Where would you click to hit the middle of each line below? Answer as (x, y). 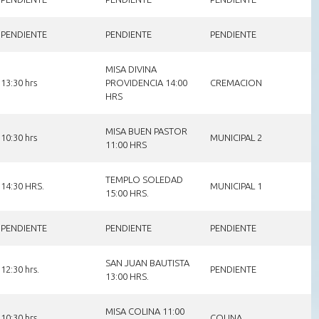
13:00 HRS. (127, 276)
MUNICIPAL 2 (236, 137)
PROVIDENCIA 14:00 (146, 82)
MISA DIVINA (131, 69)
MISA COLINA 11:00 (145, 311)
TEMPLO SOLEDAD (144, 179)
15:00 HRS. (127, 193)
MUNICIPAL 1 (236, 185)
